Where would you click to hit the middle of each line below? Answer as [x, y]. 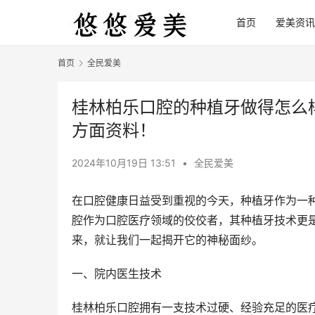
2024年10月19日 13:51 [125, 163]
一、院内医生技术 [117, 274]
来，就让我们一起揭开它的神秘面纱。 [167, 240]
